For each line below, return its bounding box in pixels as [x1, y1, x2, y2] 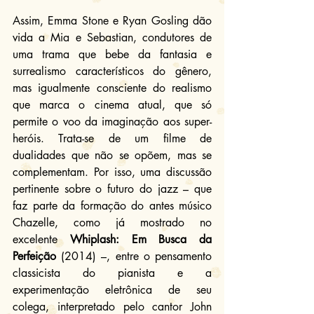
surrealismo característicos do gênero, [13, 63, 212, 78]
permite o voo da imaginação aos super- [13, 114, 212, 129]
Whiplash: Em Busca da [69, 231, 212, 247]
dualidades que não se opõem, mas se [13, 147, 212, 163]
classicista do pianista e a [13, 265, 212, 280]
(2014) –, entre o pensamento [56, 248, 212, 264]
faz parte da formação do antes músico [13, 198, 212, 213]
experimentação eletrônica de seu [13, 282, 212, 297]
